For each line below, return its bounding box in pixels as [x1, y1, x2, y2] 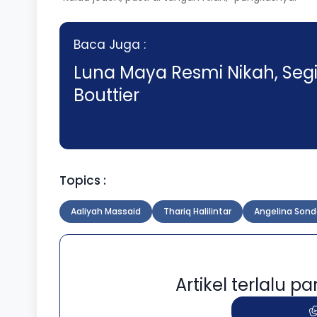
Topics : [59, 172, 106, 190]
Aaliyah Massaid [71, 205, 141, 218]
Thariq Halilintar [163, 205, 231, 218]
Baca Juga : [74, 36, 146, 54]
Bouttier [74, 83, 139, 108]
